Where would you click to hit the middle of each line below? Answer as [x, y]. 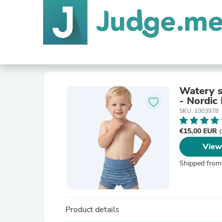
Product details [92, 210]
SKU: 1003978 [199, 111]
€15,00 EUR [199, 131]
